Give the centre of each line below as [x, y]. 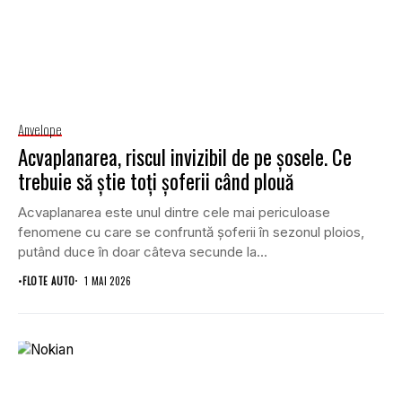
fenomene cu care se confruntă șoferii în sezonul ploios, [191, 232]
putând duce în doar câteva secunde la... [143, 251]
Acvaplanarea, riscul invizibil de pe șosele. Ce [185, 157]
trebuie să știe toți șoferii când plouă [156, 181]
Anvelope [40, 129]
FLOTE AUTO [49, 280]
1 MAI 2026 [108, 280]
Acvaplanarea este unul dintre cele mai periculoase [174, 212]
